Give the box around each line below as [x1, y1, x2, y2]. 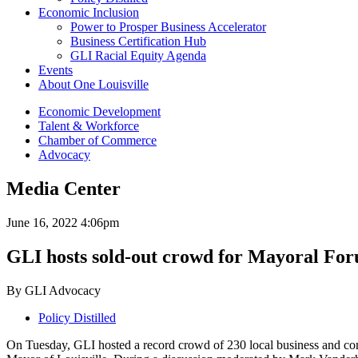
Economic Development [38, 105, 161, 118]
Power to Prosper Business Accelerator [70, 20, 266, 34]
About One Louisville [38, 78, 149, 91]
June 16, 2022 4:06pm [6, 215, 119, 229]
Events [38, 63, 73, 77]
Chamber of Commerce [38, 133, 157, 147]
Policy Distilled [38, 310, 116, 324]
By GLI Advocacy [6, 283, 101, 297]
